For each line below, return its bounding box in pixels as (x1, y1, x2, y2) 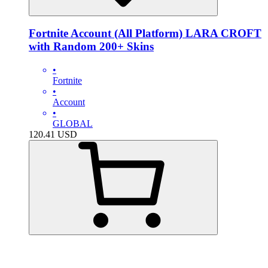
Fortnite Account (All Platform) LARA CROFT (29, 27, 261, 40)
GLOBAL (53, 118, 93, 129)
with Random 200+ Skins (29, 40, 154, 53)
